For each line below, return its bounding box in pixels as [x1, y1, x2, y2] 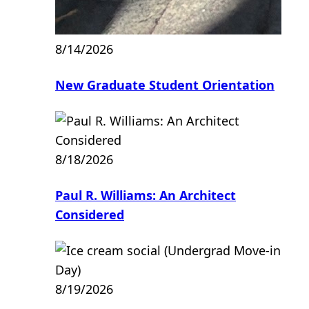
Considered [55, 206, 124, 223]
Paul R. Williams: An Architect [55, 187, 236, 204]
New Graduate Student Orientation [55, 77, 275, 94]
